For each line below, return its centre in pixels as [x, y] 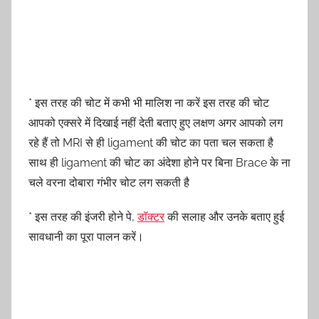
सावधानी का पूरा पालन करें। [86, 236]
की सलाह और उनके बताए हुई [224, 216]
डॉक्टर [151, 216]
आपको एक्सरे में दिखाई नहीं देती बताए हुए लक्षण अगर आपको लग [156, 122]
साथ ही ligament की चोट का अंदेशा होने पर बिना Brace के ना [159, 162]
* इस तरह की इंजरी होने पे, [83, 216]
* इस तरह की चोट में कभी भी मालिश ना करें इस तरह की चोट [149, 103]
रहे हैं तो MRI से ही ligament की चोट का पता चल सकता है [151, 142]
